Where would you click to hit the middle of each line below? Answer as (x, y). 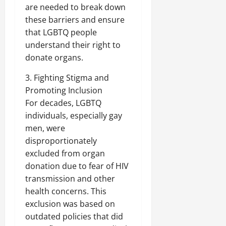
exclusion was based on (70, 204)
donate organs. (54, 57)
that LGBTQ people (61, 32)
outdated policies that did (74, 216)
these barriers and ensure (75, 19)
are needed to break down (75, 7)
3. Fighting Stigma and (67, 77)
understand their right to (73, 45)
